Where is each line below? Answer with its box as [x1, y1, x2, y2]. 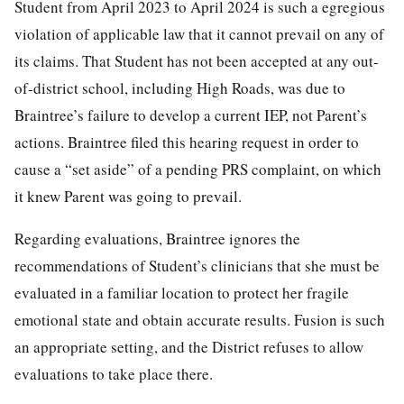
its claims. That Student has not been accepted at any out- [14, 50, 379, 72]
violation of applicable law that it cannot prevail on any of [14, 23, 384, 45]
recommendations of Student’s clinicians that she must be [14, 255, 380, 277]
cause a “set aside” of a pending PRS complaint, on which [14, 159, 381, 180]
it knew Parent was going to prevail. [14, 186, 242, 207]
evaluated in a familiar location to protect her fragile [14, 282, 349, 304]
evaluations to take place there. [14, 363, 213, 385]
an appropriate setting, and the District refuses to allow [14, 336, 363, 358]
